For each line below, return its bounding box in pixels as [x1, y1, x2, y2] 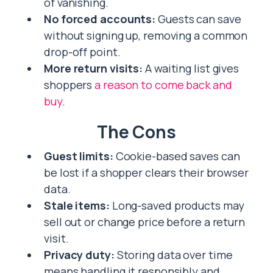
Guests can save [155, 12, 241, 26]
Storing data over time [114, 247, 233, 262]
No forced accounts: [44, 12, 156, 26]
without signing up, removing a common [44, 28, 248, 43]
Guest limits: [44, 149, 113, 163]
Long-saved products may [109, 198, 244, 213]
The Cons [96, 120, 177, 143]
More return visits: [44, 61, 143, 76]
